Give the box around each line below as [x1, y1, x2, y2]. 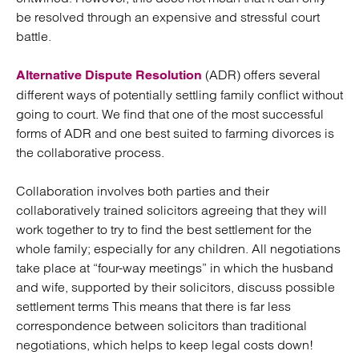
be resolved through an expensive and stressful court [16, 9, 320, 25]
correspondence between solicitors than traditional [16, 317, 307, 333]
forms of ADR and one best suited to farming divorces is [16, 125, 334, 141]
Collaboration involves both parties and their [16, 183, 269, 199]
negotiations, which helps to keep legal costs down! [16, 337, 313, 353]
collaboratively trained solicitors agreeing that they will [16, 202, 327, 218]
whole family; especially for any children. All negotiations [16, 240, 341, 256]
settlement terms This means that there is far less [16, 298, 291, 314]
